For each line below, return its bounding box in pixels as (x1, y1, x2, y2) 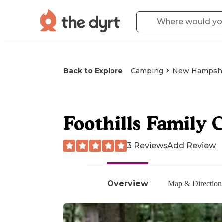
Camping (131, 66, 163, 75)
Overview (107, 178, 148, 188)
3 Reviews (127, 140, 167, 150)
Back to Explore (63, 66, 123, 75)
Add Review (167, 140, 216, 150)
